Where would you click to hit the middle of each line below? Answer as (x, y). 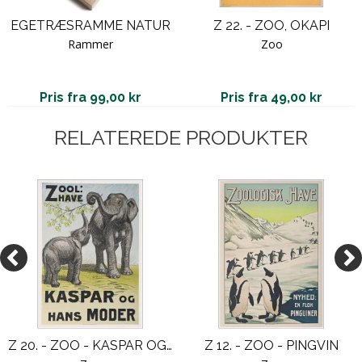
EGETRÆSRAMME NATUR (90, 25)
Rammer (90, 44)
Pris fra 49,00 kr (271, 97)
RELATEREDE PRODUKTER (181, 137)
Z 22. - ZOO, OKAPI (271, 25)
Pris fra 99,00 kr (90, 97)
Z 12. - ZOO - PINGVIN (271, 345)
